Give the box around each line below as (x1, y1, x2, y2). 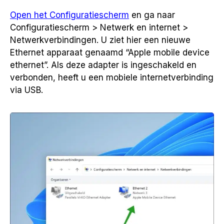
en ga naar (129, 9, 175, 20)
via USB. (10, 84, 43, 95)
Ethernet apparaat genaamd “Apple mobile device (10, 47, 209, 57)
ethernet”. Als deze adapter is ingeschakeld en (10, 59, 196, 70)
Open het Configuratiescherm (10, 9, 129, 20)
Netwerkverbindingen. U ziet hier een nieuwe (10, 34, 190, 45)
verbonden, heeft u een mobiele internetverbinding (10, 72, 213, 82)
